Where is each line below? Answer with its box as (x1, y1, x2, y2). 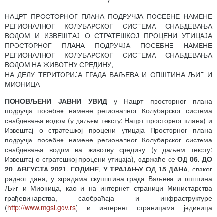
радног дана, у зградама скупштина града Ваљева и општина (5, 173, 212, 183)
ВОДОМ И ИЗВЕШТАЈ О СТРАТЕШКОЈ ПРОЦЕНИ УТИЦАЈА (5, 30, 212, 40)
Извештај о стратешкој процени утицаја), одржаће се (5, 154, 178, 164)
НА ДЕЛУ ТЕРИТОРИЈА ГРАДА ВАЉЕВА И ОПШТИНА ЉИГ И (5, 69, 212, 79)
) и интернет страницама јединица (76, 202, 212, 212)
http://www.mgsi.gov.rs (7, 202, 76, 212)
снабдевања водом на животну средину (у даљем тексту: (5, 144, 212, 154)
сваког (190, 163, 212, 173)
